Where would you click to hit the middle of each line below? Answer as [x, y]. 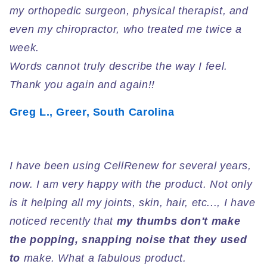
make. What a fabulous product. [103, 258]
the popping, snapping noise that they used [128, 239]
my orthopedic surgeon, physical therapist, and [129, 10]
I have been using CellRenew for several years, [130, 165]
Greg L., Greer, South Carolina [92, 112]
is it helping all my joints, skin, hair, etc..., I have [132, 202]
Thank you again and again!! [82, 84]
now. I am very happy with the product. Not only [131, 184]
